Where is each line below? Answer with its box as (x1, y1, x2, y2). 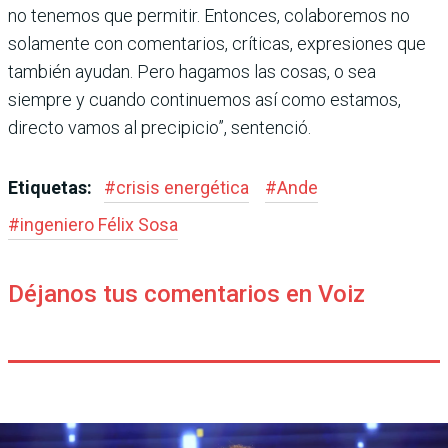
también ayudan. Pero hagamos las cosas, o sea (8, 60, 376, 82)
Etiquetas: (8, 176, 96, 198)
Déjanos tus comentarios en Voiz (8, 279, 365, 308)
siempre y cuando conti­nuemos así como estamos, (8, 88, 401, 110)
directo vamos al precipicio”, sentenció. (8, 116, 311, 138)
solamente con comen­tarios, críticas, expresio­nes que (8, 32, 426, 54)
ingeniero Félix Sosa (20, 213, 178, 235)
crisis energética (116, 176, 249, 198)
